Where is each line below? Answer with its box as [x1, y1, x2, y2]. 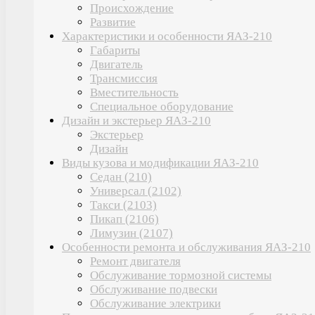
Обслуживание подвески [90, 282, 217, 296]
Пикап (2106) [90, 212, 159, 226]
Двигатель [90, 57, 143, 71]
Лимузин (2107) [90, 226, 173, 240]
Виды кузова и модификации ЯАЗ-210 [62, 155, 259, 169]
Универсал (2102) [90, 184, 181, 198]
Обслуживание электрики [90, 296, 221, 310]
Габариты [90, 43, 140, 57]
